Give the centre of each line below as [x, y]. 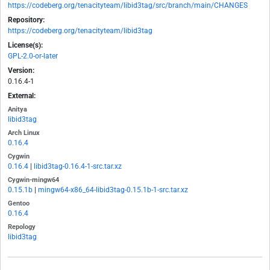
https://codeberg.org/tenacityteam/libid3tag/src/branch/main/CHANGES [128, 6]
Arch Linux [24, 133]
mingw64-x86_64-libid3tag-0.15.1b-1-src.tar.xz [113, 190]
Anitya [17, 110]
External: [22, 96]
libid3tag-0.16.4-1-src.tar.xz [78, 167]
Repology [22, 227]
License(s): [25, 46]
